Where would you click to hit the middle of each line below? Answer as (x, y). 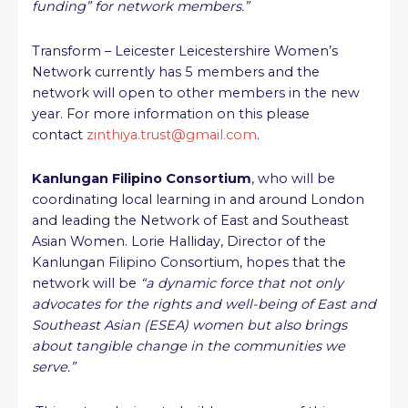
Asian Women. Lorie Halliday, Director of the (179, 242)
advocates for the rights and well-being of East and (204, 305)
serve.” (54, 367)
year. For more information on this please (171, 113)
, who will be (293, 179)
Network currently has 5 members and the (176, 71)
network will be (86, 284)
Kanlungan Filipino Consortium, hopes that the (189, 263)
